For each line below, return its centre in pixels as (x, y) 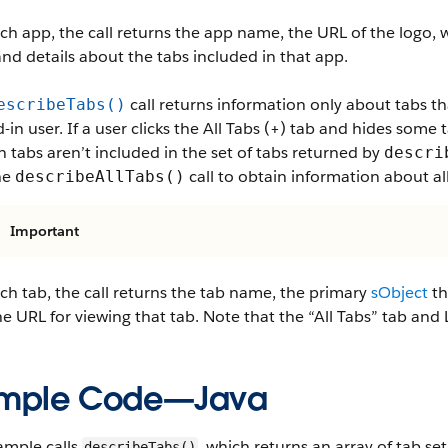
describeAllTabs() (100, 176)
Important (44, 231)
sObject (399, 292)
